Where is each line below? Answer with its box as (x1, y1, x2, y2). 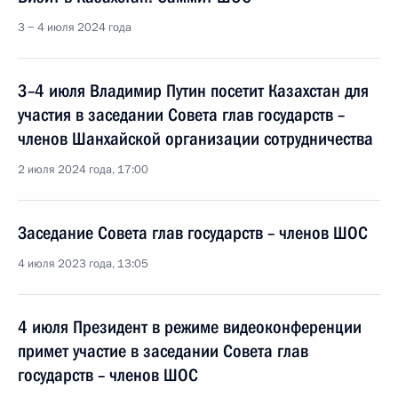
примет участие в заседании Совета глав (18, 340, 308, 362)
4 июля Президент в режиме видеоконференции (18, 316, 362, 338)
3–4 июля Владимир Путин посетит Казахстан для (18, 80, 369, 101)
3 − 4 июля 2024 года (18, 20, 131, 36)
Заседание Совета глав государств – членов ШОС (18, 222, 368, 243)
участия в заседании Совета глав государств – (18, 104, 345, 125)
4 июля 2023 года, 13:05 (18, 256, 148, 272)
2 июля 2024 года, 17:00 (18, 162, 148, 178)
